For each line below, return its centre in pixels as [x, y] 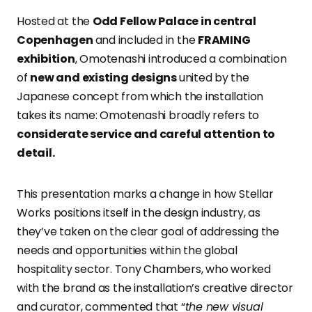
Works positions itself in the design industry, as [139, 213]
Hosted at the [55, 22]
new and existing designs [104, 78]
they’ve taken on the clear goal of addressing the [148, 232]
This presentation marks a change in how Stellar [145, 194]
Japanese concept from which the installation [140, 97]
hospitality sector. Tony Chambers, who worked [144, 270]
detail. [36, 153]
